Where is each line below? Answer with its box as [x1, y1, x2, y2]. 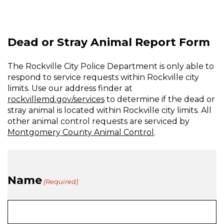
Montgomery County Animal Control [7, 127, 154, 137]
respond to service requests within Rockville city [7, 72, 199, 82]
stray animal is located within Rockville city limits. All [7, 105, 211, 115]
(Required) [43, 177, 78, 185]
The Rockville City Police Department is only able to [7, 61, 214, 71]
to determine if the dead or [104, 94, 215, 104]
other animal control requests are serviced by [7, 116, 189, 126]
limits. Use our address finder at [7, 83, 132, 93]
